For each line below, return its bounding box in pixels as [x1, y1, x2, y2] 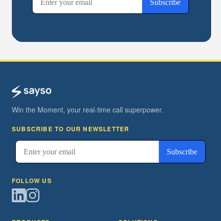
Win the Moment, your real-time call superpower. [12, 104, 163, 114]
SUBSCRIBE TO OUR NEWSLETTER [12, 124, 130, 133]
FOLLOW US [12, 176, 52, 185]
